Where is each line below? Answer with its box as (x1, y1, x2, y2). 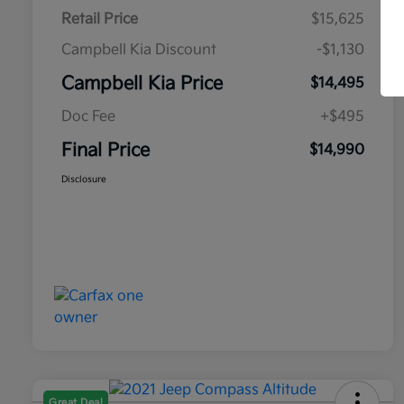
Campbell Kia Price (61, 73, 223, 96)
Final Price (61, 140, 150, 162)
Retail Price (61, 11, 138, 29)
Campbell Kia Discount (61, 41, 216, 60)
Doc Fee (61, 108, 115, 126)
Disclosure (61, 174, 106, 186)
